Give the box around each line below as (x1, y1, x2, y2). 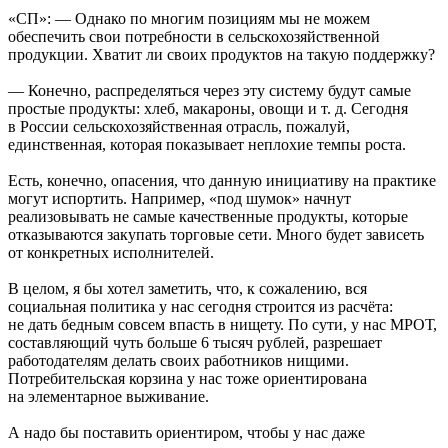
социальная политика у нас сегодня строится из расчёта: (8, 298, 393, 316)
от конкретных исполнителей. (8, 244, 214, 262)
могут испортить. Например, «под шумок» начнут (8, 190, 351, 208)
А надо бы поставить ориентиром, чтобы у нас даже (8, 424, 365, 442)
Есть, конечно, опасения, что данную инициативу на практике (8, 172, 436, 190)
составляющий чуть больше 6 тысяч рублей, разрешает (8, 334, 382, 352)
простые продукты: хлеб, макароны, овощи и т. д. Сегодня (8, 100, 408, 118)
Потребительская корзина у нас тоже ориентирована (8, 370, 367, 388)
